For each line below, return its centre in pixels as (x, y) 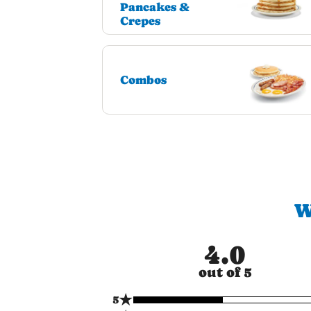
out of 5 (225, 273)
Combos (143, 80)
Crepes (140, 21)
